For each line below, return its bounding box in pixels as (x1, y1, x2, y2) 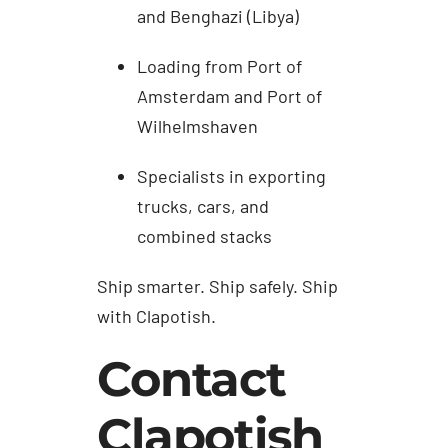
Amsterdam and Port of (137, 85, 323, 108)
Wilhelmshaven (137, 115, 259, 138)
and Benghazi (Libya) (137, 5, 300, 28)
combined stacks (137, 225, 273, 248)
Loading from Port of (137, 55, 303, 78)
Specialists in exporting (137, 165, 327, 188)
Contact (97, 350, 286, 409)
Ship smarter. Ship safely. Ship (97, 275, 339, 298)
